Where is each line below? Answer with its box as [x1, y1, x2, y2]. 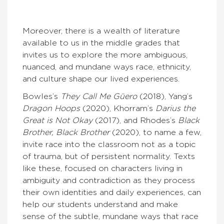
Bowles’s [22, 92, 60, 101]
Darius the [155, 104, 195, 113]
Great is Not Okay [22, 116, 92, 125]
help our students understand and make [22, 200, 178, 209]
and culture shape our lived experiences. [22, 75, 179, 83]
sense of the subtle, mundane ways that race [22, 212, 198, 221]
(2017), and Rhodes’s [92, 116, 178, 125]
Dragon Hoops [22, 104, 80, 113]
